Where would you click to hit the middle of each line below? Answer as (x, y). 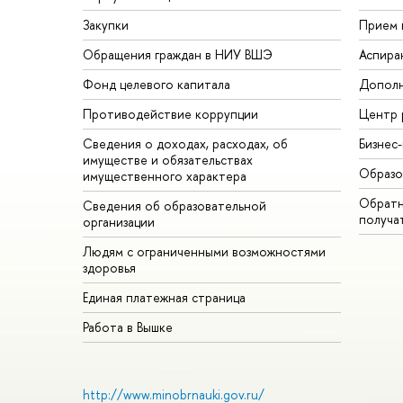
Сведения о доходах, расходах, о (185, 144)
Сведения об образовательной (175, 206)
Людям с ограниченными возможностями (204, 252)
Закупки (106, 25)
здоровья (109, 268)
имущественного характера (165, 176)
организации (119, 222)
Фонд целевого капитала (157, 85)
